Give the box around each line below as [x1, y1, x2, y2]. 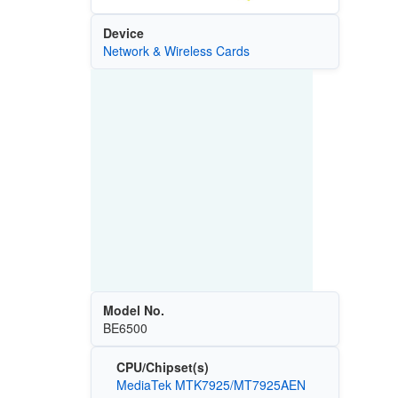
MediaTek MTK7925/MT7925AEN [115, 376, 306, 394]
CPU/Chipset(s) [115, 358, 209, 377]
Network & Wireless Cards [102, 41, 250, 60]
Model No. [102, 300, 164, 319]
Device [102, 23, 144, 42]
